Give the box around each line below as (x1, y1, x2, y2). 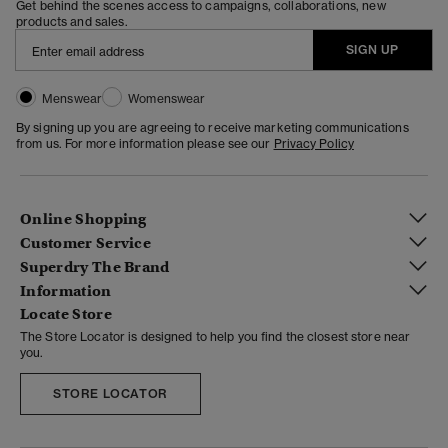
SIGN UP (345, 41, 399, 57)
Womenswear (128, 90, 206, 106)
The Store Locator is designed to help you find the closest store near (20, 328, 411, 344)
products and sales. (16, 13, 128, 29)
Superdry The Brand (20, 258, 170, 277)
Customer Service (20, 234, 152, 253)
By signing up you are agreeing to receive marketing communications (16, 119, 409, 135)
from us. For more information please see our (16, 135, 274, 151)
